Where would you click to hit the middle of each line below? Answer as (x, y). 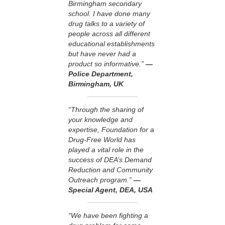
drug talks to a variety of (106, 24)
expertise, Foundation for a (111, 130)
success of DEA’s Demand (110, 160)
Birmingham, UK (96, 84)
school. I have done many (109, 14)
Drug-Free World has (102, 140)
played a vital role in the (106, 150)
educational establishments (111, 44)
